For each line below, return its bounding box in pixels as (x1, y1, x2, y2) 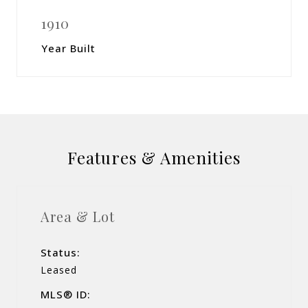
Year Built (41, 41, 96, 55)
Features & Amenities (67, 146, 241, 168)
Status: (41, 245, 80, 259)
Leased (41, 263, 77, 276)
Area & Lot (41, 206, 115, 225)
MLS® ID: (41, 287, 91, 301)
